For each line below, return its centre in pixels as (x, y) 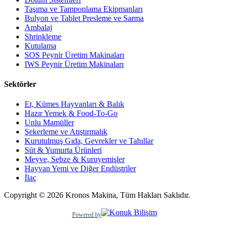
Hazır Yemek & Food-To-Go (71, 113)
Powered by (87, 214)
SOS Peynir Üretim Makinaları (74, 55)
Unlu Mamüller (49, 123)
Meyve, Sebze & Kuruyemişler (75, 159)
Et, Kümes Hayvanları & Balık (74, 104)
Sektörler (20, 84)
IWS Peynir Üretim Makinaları (74, 64)
